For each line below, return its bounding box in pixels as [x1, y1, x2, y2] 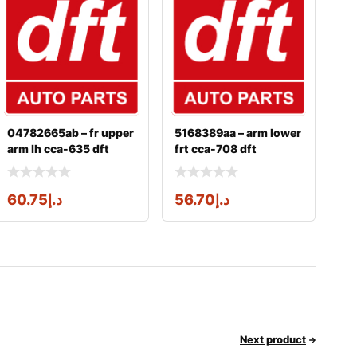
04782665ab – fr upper [7, 126, 135, 140]
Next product [240, 333, 306, 347]
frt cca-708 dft [174, 142, 257, 156]
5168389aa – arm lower [174, 126, 301, 140]
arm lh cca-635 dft [7, 142, 110, 156]
